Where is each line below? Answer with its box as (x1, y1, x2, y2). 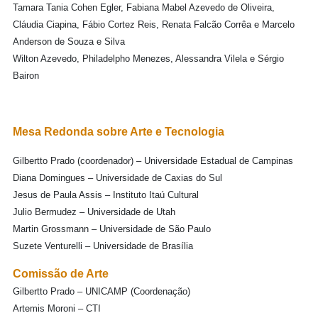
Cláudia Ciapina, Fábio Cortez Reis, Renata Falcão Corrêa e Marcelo (13, 19, 295, 30)
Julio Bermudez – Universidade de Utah (13, 207, 175, 217)
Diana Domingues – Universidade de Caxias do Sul (13, 172, 222, 183)
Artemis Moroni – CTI (13, 303, 101, 314)
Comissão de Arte (13, 268, 109, 280)
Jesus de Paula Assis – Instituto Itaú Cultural (13, 190, 199, 200)
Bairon (13, 70, 39, 81)
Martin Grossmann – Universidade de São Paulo (13, 224, 211, 234)
